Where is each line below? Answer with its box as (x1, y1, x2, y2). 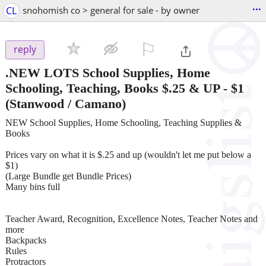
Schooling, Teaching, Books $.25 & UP (5, 80, 220, 96)
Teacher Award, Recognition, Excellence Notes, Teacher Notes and (5, 213, 258, 224)
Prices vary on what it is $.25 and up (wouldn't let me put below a (5, 149, 251, 160)
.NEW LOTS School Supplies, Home (5, 65, 210, 80)
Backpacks (5, 235, 46, 245)
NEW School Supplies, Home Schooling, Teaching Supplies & (5, 117, 242, 128)
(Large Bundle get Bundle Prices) (5, 170, 131, 181)
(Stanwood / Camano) (5, 96, 126, 111)
